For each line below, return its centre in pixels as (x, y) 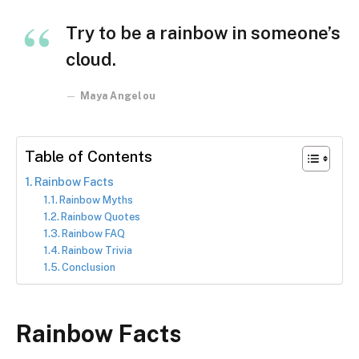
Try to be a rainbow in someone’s (203, 33)
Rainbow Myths (97, 200)
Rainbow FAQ (94, 234)
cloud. (91, 60)
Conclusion (89, 268)
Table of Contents (89, 157)
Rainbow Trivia (97, 251)
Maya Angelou (118, 96)
